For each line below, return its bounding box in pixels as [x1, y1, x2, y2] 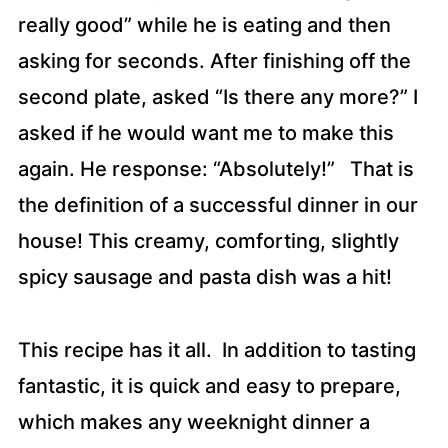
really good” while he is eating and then [17, 13, 391, 37]
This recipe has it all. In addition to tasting [17, 338, 416, 362]
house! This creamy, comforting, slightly [17, 229, 399, 253]
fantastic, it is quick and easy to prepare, [17, 374, 401, 398]
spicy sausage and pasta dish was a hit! [17, 265, 392, 289]
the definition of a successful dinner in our [17, 193, 418, 217]
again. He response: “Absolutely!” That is [17, 157, 414, 181]
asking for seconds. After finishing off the [17, 49, 411, 73]
